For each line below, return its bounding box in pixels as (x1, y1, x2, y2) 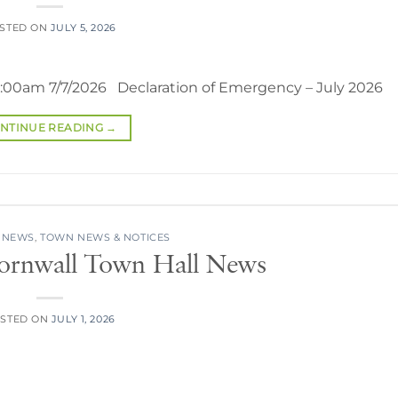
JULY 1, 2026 (51, 312, 115, 325)
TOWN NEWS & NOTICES (40, 230, 171, 243)
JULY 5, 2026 (50, 20, 116, 34)
